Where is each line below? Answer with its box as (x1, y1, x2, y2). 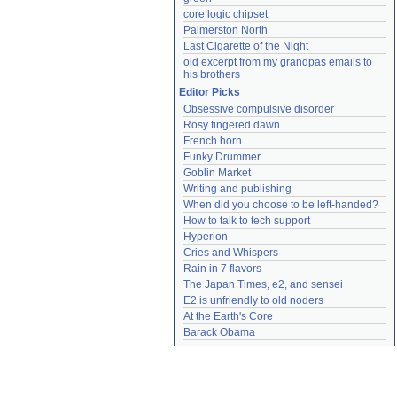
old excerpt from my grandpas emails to (183, 56, 372, 68)
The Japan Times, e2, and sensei (183, 278, 343, 291)
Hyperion (183, 230, 228, 243)
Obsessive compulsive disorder (183, 103, 334, 115)
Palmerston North (183, 24, 268, 36)
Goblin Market (183, 167, 251, 179)
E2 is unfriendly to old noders (183, 294, 323, 307)
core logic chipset (183, 8, 268, 20)
